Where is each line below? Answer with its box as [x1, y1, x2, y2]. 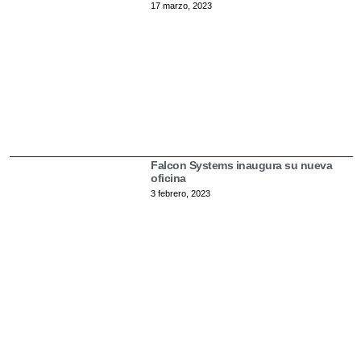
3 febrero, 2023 [151, 189, 211, 199]
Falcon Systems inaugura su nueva [151, 159, 333, 172]
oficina [151, 172, 186, 185]
